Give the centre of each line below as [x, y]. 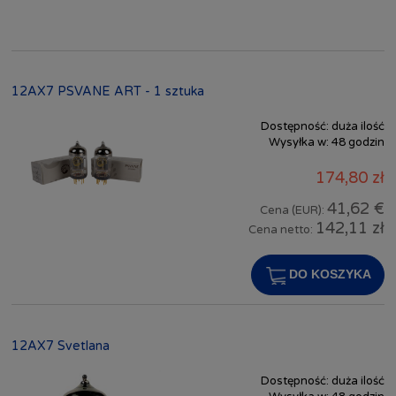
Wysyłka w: [299, 143]
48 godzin [358, 143]
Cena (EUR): [293, 210]
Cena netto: [282, 229]
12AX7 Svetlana [61, 346]
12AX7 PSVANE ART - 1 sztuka [108, 92]
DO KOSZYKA [330, 274]
